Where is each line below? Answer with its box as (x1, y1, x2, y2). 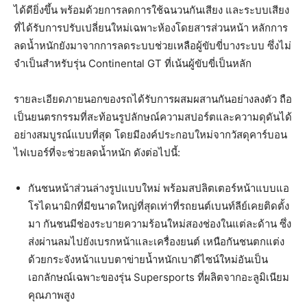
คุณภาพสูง (28, 288, 75, 302)
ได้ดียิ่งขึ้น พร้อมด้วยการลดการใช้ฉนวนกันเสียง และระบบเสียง (14, 3, 289, 16)
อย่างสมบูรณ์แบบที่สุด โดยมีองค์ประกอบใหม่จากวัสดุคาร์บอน (14, 127, 287, 141)
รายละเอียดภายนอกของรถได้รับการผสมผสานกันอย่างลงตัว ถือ (14, 92, 292, 106)
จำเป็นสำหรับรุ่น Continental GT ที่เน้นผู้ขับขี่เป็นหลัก (14, 56, 251, 70)
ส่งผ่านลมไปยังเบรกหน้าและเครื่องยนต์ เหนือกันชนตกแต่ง (28, 234, 284, 248)
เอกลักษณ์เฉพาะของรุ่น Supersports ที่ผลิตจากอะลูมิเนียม (28, 270, 289, 284)
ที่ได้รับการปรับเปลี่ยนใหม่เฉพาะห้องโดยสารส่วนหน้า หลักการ (14, 21, 288, 34)
